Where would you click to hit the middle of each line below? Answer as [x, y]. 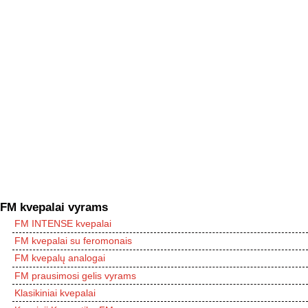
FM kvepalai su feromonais [73, 241]
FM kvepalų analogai [60, 258]
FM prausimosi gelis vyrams [75, 275]
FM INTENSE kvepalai [63, 223]
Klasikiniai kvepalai [55, 293]
